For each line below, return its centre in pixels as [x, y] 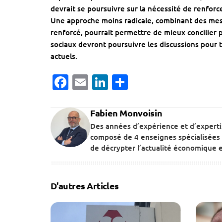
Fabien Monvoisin [126, 113]
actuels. [64, 56]
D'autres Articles [85, 186]
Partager [160, 82]
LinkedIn [139, 82]
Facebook [104, 82]
